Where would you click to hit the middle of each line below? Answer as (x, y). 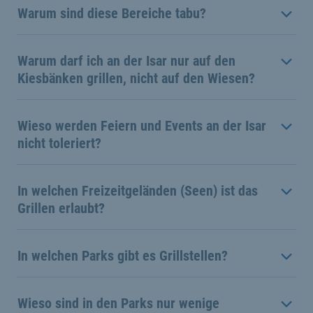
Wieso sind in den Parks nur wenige (118, 303)
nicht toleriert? (59, 143)
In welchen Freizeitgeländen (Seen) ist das (138, 190)
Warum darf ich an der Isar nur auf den (126, 60)
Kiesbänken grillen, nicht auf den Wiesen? (136, 78)
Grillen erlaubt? (61, 208)
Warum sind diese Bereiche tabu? (112, 13)
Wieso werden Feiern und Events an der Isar (142, 125)
